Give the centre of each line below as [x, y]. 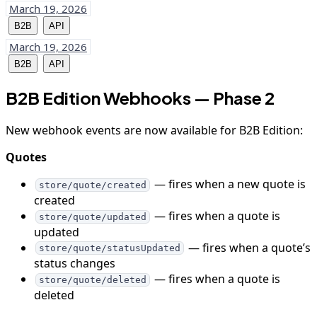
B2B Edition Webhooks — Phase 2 [140, 98]
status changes [75, 264]
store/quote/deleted [92, 280]
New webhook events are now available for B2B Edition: [154, 131]
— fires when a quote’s [248, 247]
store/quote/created [92, 185]
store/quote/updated [92, 217]
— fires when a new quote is [228, 184]
